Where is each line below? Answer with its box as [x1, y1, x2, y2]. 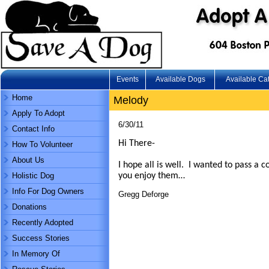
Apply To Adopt [12, 109, 65, 118]
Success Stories [12, 234, 70, 243]
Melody [110, 94, 148, 106]
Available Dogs [155, 75, 205, 83]
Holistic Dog [12, 171, 54, 180]
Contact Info [12, 124, 55, 133]
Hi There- [118, 139, 155, 148]
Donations [12, 202, 47, 211]
